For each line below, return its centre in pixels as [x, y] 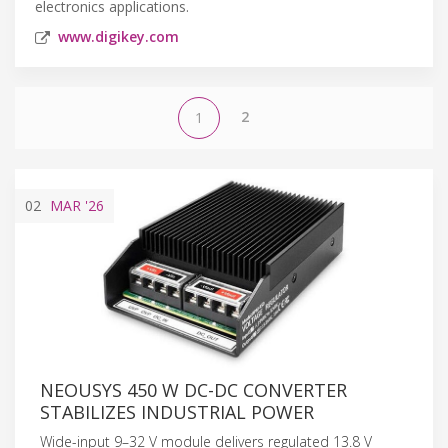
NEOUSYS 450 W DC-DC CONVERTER [193, 389]
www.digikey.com [118, 36]
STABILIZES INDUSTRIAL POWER [177, 411]
